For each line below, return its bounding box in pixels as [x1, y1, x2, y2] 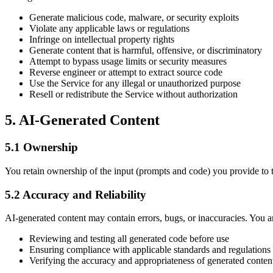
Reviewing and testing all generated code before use [29, 233, 229, 244]
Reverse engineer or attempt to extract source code [29, 67, 222, 78]
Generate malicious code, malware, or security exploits [29, 12, 239, 23]
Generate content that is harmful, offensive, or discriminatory [29, 45, 262, 56]
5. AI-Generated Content [5, 112, 160, 129]
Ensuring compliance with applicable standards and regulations [29, 244, 271, 255]
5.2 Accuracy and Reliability [5, 188, 146, 201]
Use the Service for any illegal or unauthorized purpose [29, 78, 241, 89]
